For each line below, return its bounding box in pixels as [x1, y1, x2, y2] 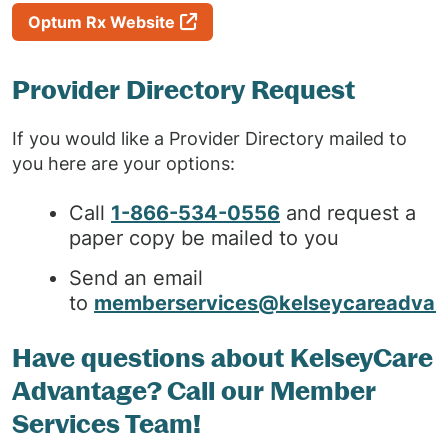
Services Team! [12, 408, 201, 439]
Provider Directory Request [12, 74, 355, 105]
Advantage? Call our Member [12, 375, 376, 406]
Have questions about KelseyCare [12, 342, 433, 373]
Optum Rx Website [28, 12, 175, 32]
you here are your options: [12, 153, 235, 174]
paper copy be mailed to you [69, 226, 339, 250]
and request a [280, 201, 416, 225]
